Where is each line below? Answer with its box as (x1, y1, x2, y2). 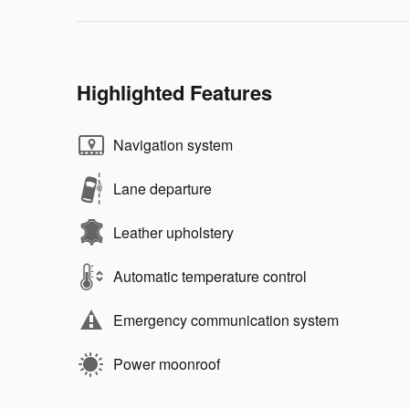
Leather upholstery (113, 221, 234, 243)
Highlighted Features (77, 77, 272, 107)
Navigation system (113, 133, 233, 155)
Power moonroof (113, 352, 220, 374)
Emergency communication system (113, 309, 339, 330)
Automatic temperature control (113, 265, 307, 287)
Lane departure (113, 177, 212, 199)
